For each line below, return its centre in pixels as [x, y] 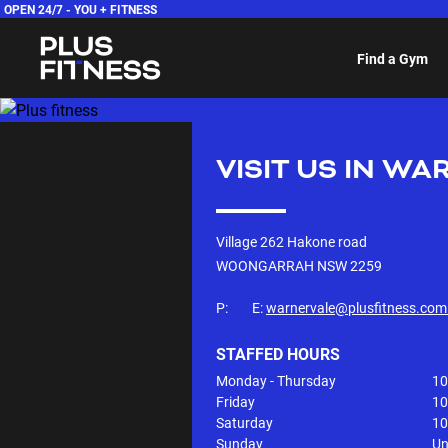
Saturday [244, 422]
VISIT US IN [299, 170]
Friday [235, 401]
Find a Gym [392, 58]
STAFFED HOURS [278, 353]
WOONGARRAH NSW [281, 265]
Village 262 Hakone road [291, 241]
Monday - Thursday [276, 380]
